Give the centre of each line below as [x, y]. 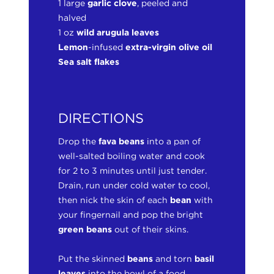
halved [72, 18]
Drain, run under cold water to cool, [134, 185]
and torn [175, 259]
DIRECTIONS [101, 118]
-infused [107, 47]
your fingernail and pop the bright [131, 215]
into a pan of [173, 141]
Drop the [79, 141]
